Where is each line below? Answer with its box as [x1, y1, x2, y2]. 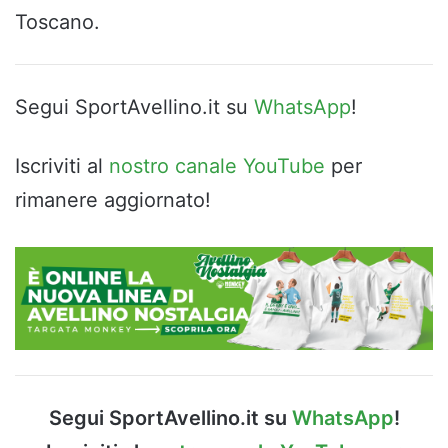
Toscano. [15, 9, 100, 34]
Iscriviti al [15, 153, 109, 178]
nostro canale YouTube [109, 153, 325, 178]
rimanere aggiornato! [15, 187, 211, 212]
